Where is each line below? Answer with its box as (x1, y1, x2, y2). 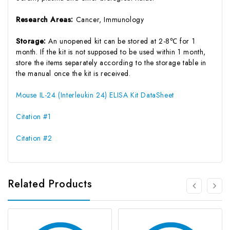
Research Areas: (16, 14, 76, 25)
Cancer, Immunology (75, 14, 144, 25)
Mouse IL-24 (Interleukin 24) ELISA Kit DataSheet (16, 89, 174, 100)
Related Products (8, 176, 92, 191)
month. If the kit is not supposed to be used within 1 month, (16, 46, 206, 57)
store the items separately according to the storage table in (16, 57, 207, 68)
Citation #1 (16, 111, 51, 122)
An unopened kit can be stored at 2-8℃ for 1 (48, 35, 196, 46)
